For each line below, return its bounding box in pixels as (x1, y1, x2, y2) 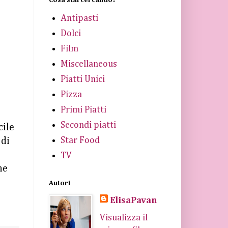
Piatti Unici (60, 75, 105, 84)
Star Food (60, 136, 100, 145)
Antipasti (60, 14, 98, 23)
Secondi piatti (60, 121, 116, 130)
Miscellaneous (60, 60, 117, 69)
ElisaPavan (109, 195, 157, 205)
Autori (49, 179, 70, 187)
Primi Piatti (60, 105, 106, 115)
